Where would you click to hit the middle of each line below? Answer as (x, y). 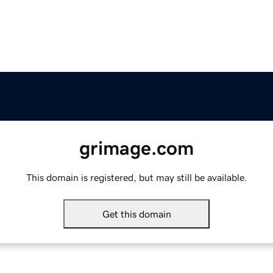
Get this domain (136, 214)
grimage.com (136, 148)
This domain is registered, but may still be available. (136, 178)
